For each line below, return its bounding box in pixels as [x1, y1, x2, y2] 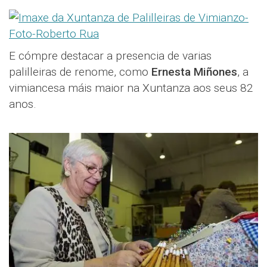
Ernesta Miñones [151, 64, 237, 79]
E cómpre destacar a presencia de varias [9, 48, 212, 63]
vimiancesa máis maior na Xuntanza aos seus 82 [9, 80, 253, 95]
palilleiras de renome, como [9, 64, 151, 79]
